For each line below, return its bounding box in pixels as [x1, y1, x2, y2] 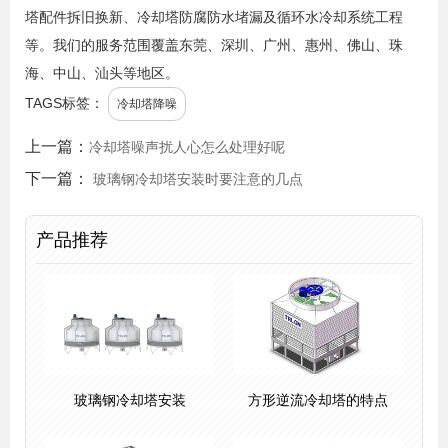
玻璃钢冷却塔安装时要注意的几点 [93, 171, 303, 188]
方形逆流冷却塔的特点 [248, 392, 388, 409]
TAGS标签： [25, 95, 104, 112]
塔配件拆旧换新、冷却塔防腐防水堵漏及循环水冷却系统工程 [25, 9, 403, 26]
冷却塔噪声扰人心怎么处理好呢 [89, 139, 285, 156]
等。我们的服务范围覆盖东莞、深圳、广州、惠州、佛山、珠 [25, 37, 403, 54]
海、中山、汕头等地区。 [25, 65, 179, 82]
